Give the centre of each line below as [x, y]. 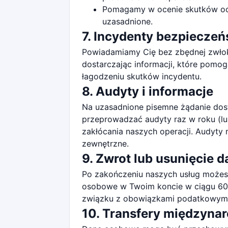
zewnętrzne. [105, 144]
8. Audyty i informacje [148, 91]
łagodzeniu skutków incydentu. [142, 76]
